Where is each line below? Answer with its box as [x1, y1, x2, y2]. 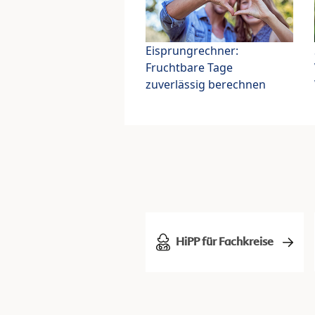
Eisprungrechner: [146, 43, 238, 59]
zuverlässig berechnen [146, 77, 266, 93]
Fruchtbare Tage [146, 60, 233, 76]
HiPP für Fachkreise [176, 233, 274, 249]
